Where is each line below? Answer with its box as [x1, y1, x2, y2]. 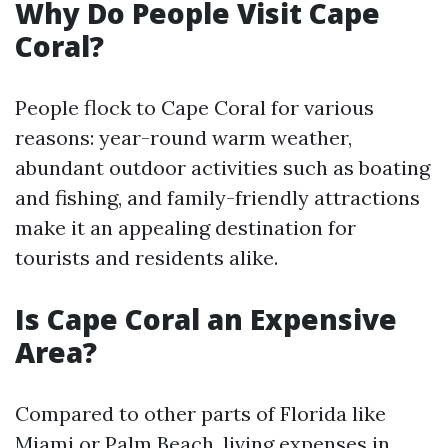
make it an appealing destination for [15, 215, 356, 240]
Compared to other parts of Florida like [15, 401, 386, 426]
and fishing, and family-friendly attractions [15, 185, 420, 210]
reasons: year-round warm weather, [15, 125, 352, 150]
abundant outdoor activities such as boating [15, 155, 430, 180]
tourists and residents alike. [15, 245, 278, 270]
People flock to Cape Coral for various [15, 95, 374, 120]
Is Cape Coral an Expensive [15, 300, 397, 338]
